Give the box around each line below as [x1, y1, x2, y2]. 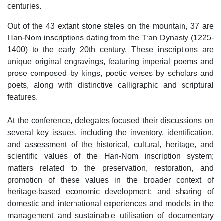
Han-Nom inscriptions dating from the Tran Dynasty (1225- [7, 33, 214, 42]
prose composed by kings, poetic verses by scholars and [7, 69, 214, 77]
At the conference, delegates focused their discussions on [7, 116, 214, 125]
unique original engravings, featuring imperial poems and [7, 57, 214, 66]
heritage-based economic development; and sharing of [7, 187, 214, 196]
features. [7, 92, 37, 101]
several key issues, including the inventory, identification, [7, 128, 214, 137]
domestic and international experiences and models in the [7, 199, 214, 208]
